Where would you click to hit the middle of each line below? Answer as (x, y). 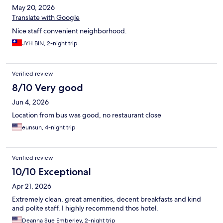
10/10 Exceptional (52, 172)
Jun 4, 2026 (30, 102)
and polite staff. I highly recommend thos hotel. (85, 208)
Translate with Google (46, 18)
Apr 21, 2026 (32, 186)
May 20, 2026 (33, 8)
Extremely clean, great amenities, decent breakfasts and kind (107, 199)
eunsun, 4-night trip (49, 128)
